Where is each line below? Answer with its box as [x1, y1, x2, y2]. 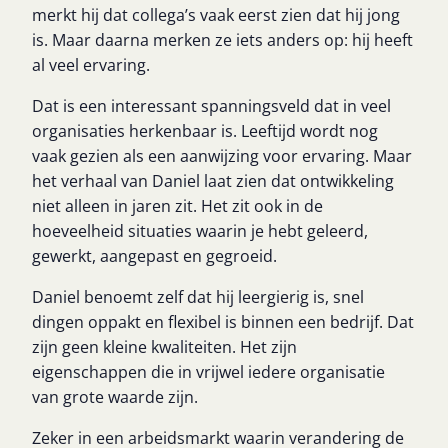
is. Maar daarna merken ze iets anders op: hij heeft [32, 29, 413, 51]
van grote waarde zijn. [32, 386, 198, 408]
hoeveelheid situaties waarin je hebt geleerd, [32, 220, 368, 242]
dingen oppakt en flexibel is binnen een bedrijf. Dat [32, 311, 414, 333]
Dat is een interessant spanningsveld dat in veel [32, 95, 391, 117]
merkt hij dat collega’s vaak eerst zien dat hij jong [32, 4, 400, 26]
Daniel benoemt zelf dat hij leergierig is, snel [32, 286, 364, 308]
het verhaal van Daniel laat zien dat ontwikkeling [32, 170, 394, 192]
